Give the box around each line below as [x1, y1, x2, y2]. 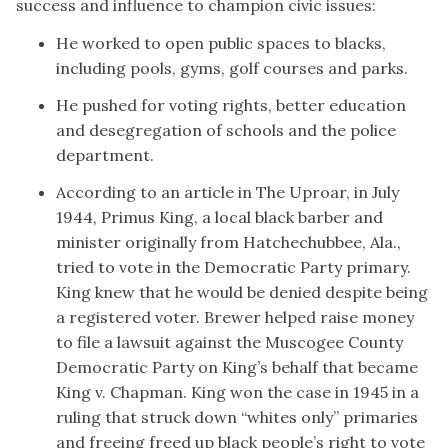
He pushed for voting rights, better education [56, 94, 406, 115]
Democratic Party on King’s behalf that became [56, 356, 418, 377]
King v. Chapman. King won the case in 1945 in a [56, 381, 419, 402]
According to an [56, 181, 184, 202]
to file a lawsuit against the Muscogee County [56, 331, 403, 352]
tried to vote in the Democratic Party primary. [56, 256, 411, 277]
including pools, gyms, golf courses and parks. [56, 57, 408, 78]
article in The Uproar [184, 181, 346, 202]
